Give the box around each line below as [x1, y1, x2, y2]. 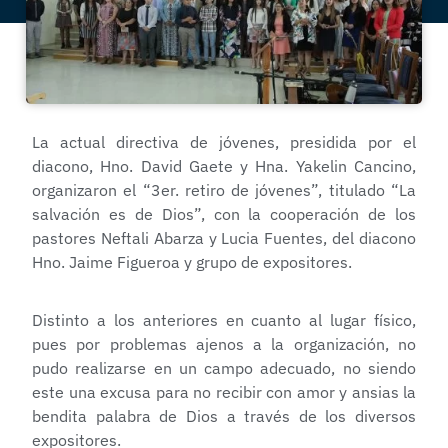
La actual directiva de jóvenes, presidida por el [32, 132, 416, 153]
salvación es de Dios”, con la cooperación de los [32, 204, 416, 225]
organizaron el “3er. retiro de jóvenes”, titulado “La [32, 180, 416, 201]
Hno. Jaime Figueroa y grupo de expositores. [32, 252, 352, 273]
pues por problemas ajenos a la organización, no [32, 334, 416, 355]
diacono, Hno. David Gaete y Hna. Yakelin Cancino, [32, 156, 416, 177]
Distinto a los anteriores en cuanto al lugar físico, [32, 310, 416, 331]
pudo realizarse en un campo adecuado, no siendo [32, 358, 416, 379]
